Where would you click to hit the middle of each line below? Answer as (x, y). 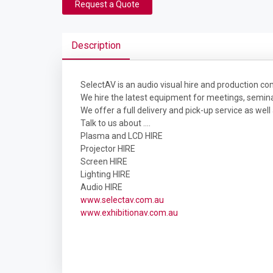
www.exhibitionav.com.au (129, 213)
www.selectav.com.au (122, 200)
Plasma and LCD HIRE (122, 136)
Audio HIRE (101, 187)
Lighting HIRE (105, 174)
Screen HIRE (104, 161)
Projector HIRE (108, 149)
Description (96, 45)
